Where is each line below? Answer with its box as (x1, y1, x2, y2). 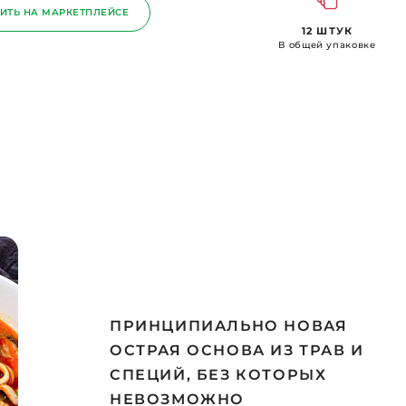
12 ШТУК (302, 24, 353, 37)
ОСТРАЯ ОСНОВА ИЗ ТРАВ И (110, 342, 364, 359)
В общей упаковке (278, 39, 376, 51)
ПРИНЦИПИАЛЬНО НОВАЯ (110, 317, 348, 334)
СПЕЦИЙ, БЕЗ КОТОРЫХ (110, 366, 327, 383)
